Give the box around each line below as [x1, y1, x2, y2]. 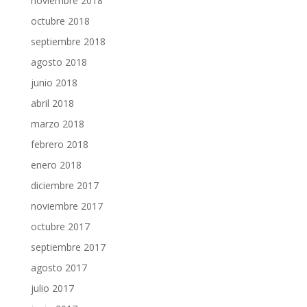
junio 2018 [30, 76, 77, 89]
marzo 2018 [30, 117, 84, 130]
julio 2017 [30, 282, 74, 295]
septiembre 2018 [30, 35, 106, 48]
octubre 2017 [30, 220, 90, 233]
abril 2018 [30, 97, 74, 110]
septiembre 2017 [30, 241, 106, 254]
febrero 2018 [30, 138, 88, 151]
